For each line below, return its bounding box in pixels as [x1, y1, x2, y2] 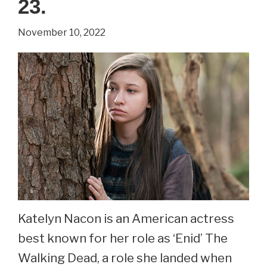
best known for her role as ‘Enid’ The [18, 230, 228, 246]
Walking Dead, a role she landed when [18, 250, 232, 265]
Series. [98, 27, 138, 43]
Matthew [98, 67, 151, 82]
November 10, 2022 [18, 26, 105, 38]
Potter [98, 8, 136, 23]
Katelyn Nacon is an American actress [18, 210, 234, 226]
